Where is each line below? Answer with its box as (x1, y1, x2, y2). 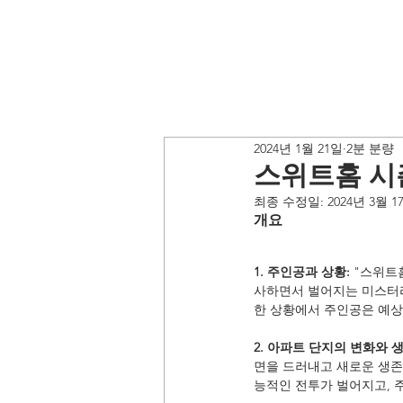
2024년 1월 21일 (254, 139, 343, 157)
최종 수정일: (254, 193, 327, 210)
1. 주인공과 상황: (254, 264, 350, 280)
